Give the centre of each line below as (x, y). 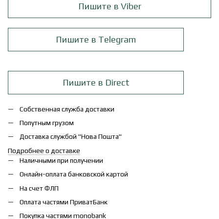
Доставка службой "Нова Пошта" (71, 137)
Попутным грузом (47, 122)
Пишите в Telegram (96, 40)
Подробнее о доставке (44, 150)
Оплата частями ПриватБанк (64, 202)
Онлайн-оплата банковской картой (74, 174)
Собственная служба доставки (67, 109)
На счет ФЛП (39, 188)
